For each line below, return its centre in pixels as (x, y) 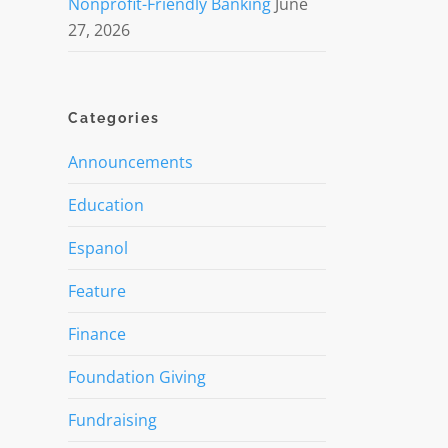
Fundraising (112, 420)
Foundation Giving (136, 377)
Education (105, 205)
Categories (113, 118)
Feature (96, 291)
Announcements (130, 162)
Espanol (97, 248)
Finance (96, 334)
